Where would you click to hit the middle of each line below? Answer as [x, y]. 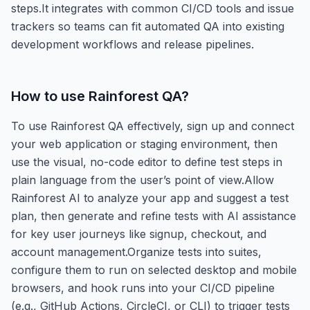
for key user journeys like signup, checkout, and [139, 234]
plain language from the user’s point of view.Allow [143, 180]
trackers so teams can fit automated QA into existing [148, 26]
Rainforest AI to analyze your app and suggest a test [150, 198]
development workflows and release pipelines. [133, 44]
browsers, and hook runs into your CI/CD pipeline [143, 288]
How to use [50, 96]
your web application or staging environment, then [144, 144]
